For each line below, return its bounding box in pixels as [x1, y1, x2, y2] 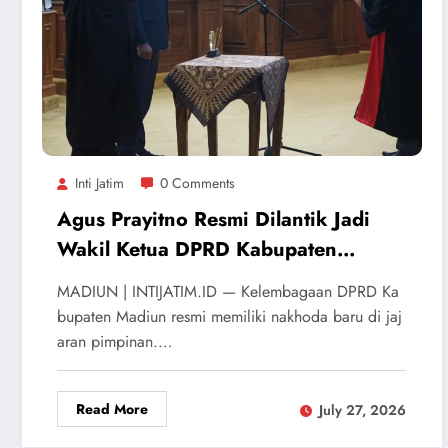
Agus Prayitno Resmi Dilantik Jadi [57, 205, 370, 235]
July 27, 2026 [319, 399, 406, 420]
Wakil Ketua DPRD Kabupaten [57, 235, 337, 265]
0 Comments [160, 173, 235, 194]
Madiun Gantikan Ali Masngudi [57, 265, 350, 295]
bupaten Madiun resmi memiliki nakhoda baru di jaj [57, 305, 402, 329]
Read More [76, 399, 148, 420]
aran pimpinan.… [57, 330, 172, 354]
